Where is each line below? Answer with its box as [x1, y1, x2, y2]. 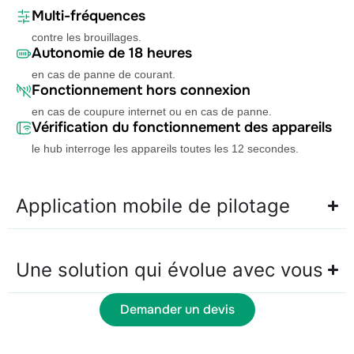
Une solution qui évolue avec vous [16, 258, 323, 281]
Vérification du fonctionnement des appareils [32, 118, 332, 136]
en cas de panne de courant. [32, 67, 175, 81]
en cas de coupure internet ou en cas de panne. [32, 104, 272, 118]
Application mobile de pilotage [16, 194, 290, 217]
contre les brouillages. [32, 30, 141, 43]
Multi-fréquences [32, 6, 145, 24]
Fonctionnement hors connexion [32, 81, 250, 99]
